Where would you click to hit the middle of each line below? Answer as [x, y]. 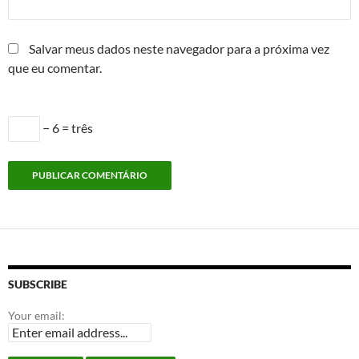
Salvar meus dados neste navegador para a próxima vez [179, 49]
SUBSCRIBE [38, 284]
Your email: [36, 316]
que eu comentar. [55, 68]
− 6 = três [67, 128]
